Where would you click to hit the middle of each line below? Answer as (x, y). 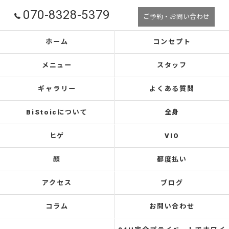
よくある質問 (172, 89)
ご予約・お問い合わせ (177, 17)
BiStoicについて (57, 112)
